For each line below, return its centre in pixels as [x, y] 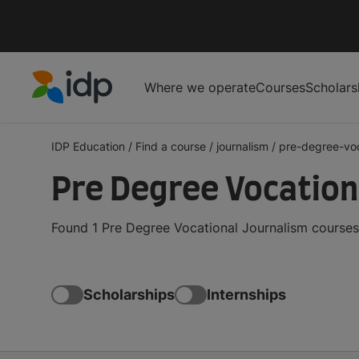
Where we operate [200, 87]
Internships [246, 295]
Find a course [171, 146]
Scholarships [129, 295]
